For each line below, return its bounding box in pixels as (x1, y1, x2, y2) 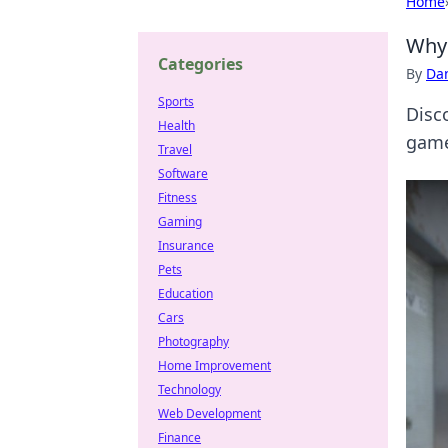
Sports (158, 93, 194, 110)
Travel (158, 141, 192, 158)
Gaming (158, 213, 202, 230)
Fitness (158, 189, 197, 206)
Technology (158, 381, 221, 398)
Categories (158, 53, 243, 75)
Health (158, 117, 195, 134)
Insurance (158, 237, 214, 254)
